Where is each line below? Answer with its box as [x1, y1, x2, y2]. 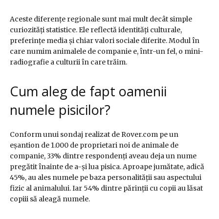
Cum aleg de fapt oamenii [10, 82, 167, 101]
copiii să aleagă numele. [10, 195, 90, 204]
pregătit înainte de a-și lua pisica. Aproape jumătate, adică [10, 162, 204, 172]
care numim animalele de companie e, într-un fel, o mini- [10, 47, 203, 56]
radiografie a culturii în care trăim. [10, 58, 127, 67]
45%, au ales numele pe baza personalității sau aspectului [10, 173, 201, 182]
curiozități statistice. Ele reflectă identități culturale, [10, 25, 182, 35]
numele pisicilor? [10, 101, 110, 119]
